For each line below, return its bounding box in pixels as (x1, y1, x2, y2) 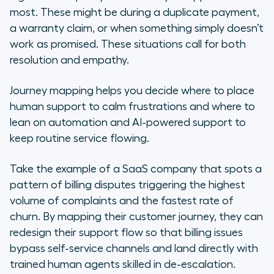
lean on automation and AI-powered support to (10, 117, 246, 128)
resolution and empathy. (10, 54, 131, 66)
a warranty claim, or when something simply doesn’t (10, 23, 264, 34)
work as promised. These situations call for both (10, 39, 246, 50)
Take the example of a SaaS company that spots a (10, 163, 262, 175)
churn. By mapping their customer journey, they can (10, 211, 263, 223)
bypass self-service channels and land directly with (10, 243, 258, 254)
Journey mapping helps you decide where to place (10, 85, 254, 97)
